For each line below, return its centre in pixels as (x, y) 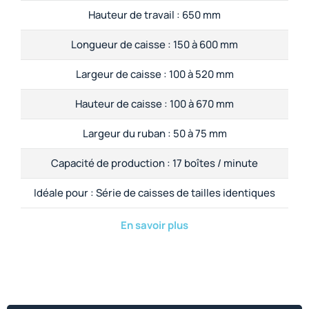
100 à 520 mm (200, 74)
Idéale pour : (64, 193)
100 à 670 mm (201, 104)
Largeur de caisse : (121, 74)
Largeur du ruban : (127, 134)
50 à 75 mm (199, 134)
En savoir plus (154, 226)
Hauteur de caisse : (121, 104)
